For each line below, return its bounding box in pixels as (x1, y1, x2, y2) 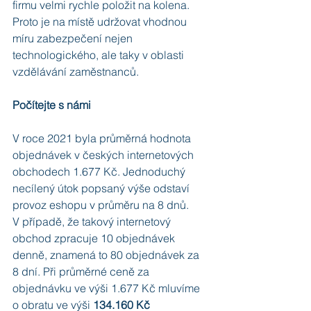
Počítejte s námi (12, 98, 91, 112)
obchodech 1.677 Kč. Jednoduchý (12, 165, 188, 179)
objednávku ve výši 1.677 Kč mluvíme (12, 281, 203, 296)
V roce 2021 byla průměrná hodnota (12, 131, 194, 146)
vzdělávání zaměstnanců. (12, 65, 139, 79)
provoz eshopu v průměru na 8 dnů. (12, 198, 189, 212)
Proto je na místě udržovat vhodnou (12, 15, 190, 29)
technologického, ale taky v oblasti (12, 48, 187, 62)
